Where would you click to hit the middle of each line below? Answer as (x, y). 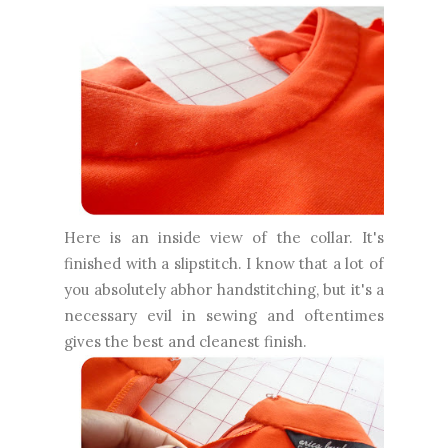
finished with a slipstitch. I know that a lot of (224, 264)
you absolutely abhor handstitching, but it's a (224, 290)
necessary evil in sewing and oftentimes (224, 316)
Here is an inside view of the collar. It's (224, 238)
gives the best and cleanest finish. (185, 342)
